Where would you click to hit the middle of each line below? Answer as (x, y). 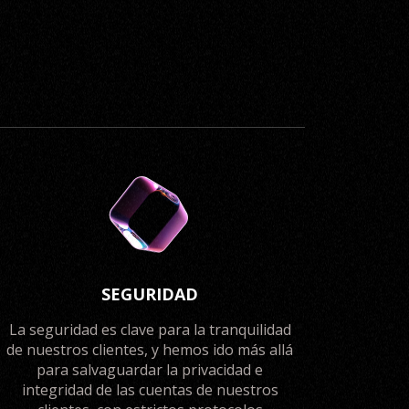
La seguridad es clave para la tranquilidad (150, 330)
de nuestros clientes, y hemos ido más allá (150, 350)
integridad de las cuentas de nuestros (150, 390)
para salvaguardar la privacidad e (150, 370)
